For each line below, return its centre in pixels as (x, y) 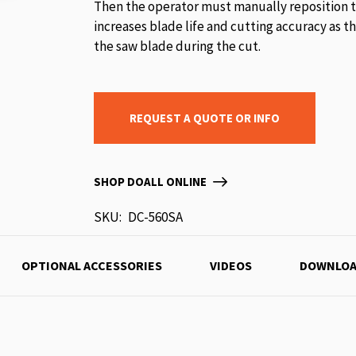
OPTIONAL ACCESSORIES (92, 265)
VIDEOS (231, 265)
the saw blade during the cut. (177, 46)
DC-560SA (154, 217)
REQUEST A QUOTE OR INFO (205, 118)
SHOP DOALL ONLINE (150, 182)
